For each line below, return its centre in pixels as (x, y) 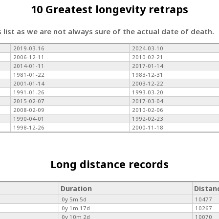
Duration (77, 188)
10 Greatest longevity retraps (109, 9)
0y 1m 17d (76, 208)
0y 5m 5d (74, 199)
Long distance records (109, 164)
